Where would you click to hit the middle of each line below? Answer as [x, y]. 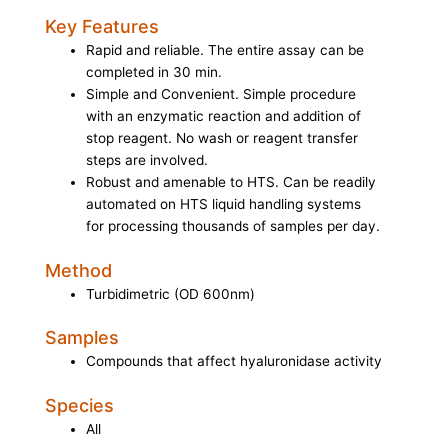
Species [79, 405]
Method [78, 270]
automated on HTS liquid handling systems [224, 204]
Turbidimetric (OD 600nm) [171, 293]
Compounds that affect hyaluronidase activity [234, 361]
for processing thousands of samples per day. [233, 226]
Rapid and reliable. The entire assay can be [225, 50]
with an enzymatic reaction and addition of [224, 116]
